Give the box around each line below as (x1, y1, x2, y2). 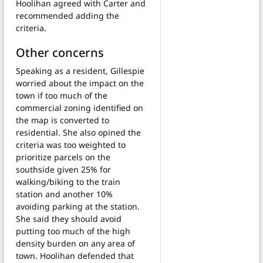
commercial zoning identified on (16, 102, 143, 113)
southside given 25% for (16, 163, 111, 175)
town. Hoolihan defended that (16, 249, 134, 261)
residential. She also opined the (16, 126, 141, 138)
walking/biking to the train (16, 176, 120, 187)
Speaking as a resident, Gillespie (16, 65, 144, 76)
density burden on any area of (16, 237, 135, 249)
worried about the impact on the (16, 77, 144, 89)
